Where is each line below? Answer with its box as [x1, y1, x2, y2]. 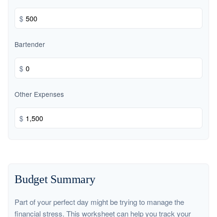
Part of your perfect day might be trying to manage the [15, 197, 184, 207]
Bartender [15, 39, 45, 49]
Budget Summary [15, 173, 95, 186]
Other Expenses [15, 89, 64, 99]
